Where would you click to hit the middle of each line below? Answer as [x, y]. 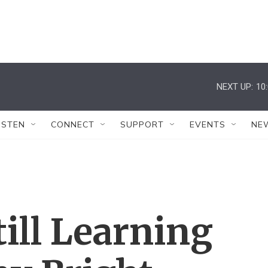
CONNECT [73, 124]
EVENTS [208, 124]
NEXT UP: [235, 86]
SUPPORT [142, 124]
